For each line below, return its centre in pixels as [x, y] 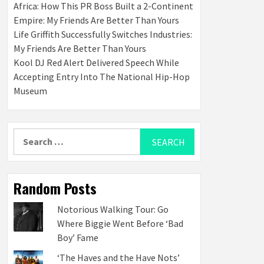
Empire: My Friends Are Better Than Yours [96, 20]
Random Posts [55, 188]
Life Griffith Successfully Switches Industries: [103, 34]
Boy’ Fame [79, 237]
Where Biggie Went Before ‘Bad [120, 223]
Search [28, 135]
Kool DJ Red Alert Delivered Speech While [96, 62]
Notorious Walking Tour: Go [113, 209]
